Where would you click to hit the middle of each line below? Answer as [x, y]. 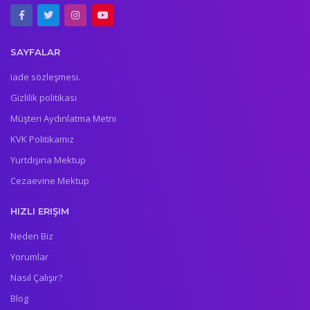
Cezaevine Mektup [50, 180]
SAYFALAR [35, 52]
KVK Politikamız [42, 139]
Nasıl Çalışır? [36, 278]
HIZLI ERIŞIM [40, 211]
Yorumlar [29, 257]
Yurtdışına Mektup [48, 159]
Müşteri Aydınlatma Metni [63, 118]
